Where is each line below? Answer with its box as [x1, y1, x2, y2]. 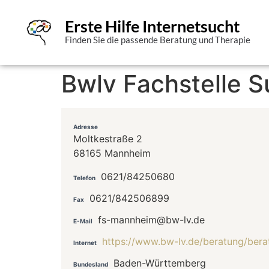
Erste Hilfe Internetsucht [64, 16, 240, 36]
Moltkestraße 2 [73, 133, 142, 145]
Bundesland [73, 260, 108, 268]
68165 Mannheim [73, 147, 151, 160]
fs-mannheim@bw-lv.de [98, 213, 205, 226]
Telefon [73, 174, 95, 181]
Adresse [73, 123, 98, 131]
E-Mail [73, 217, 92, 225]
